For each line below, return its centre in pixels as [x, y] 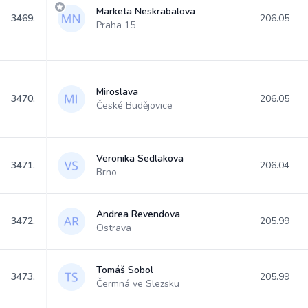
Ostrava [114, 228]
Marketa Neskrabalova [146, 11]
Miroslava [117, 92]
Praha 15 [116, 25]
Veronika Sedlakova [140, 158]
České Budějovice [134, 106]
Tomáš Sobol [125, 270]
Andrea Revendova [138, 214]
